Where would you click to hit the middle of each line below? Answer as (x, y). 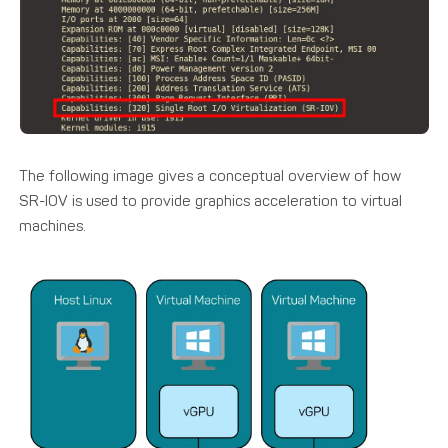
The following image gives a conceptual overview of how (210, 175)
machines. (53, 225)
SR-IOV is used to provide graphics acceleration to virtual (211, 200)
